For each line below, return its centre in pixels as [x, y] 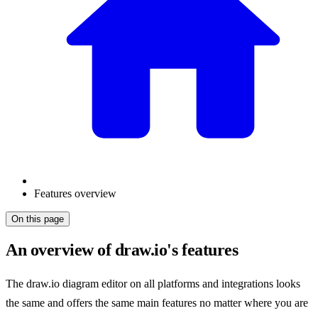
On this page [38, 219]
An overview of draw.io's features [122, 250]
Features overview [75, 194]
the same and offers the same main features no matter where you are [157, 303]
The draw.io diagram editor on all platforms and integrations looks [153, 284]
